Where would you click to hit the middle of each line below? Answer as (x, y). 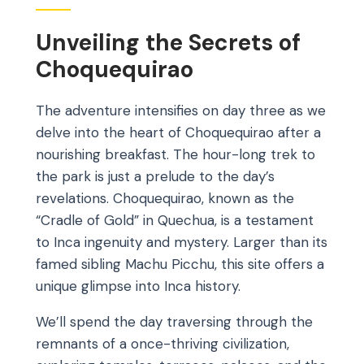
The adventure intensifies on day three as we (181, 110)
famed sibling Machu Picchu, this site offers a (180, 264)
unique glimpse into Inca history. (138, 286)
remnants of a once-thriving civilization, (162, 343)
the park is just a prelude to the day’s (155, 176)
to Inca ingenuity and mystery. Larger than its (182, 242)
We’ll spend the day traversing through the (174, 321)
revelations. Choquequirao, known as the (165, 198)
